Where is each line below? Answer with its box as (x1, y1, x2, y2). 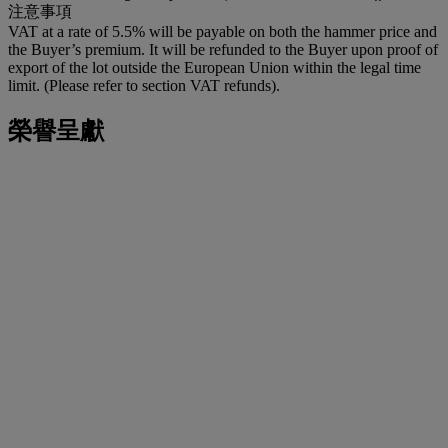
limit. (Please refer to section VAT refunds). (8, 77, 280, 95)
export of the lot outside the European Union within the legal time (8, 59, 421, 77)
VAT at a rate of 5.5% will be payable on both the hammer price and (8, 23, 437, 41)
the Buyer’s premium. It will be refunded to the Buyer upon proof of (8, 41, 438, 59)
